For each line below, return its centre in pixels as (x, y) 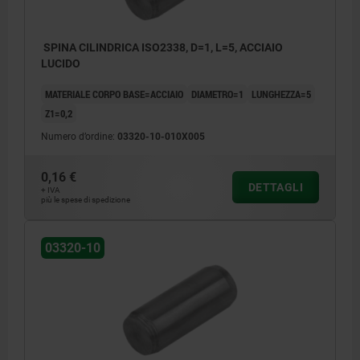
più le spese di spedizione (86, 200)
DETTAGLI (275, 188)
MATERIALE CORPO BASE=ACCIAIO (114, 94)
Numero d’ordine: (79, 137)
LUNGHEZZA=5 (281, 94)
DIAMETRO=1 (217, 94)
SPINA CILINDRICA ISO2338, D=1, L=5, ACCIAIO (162, 48)
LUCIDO (61, 64)
